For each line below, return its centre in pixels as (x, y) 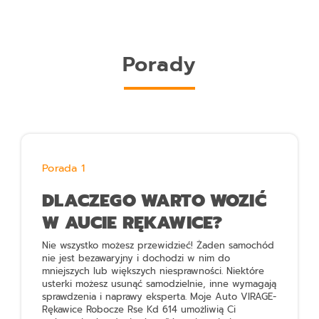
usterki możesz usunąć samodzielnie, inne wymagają (159, 283)
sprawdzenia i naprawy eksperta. (116, 296)
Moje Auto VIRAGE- (234, 296)
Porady (159, 65)
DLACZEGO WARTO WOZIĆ (154, 200)
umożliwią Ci (207, 309)
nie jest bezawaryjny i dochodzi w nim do (136, 258)
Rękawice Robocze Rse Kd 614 (110, 309)
